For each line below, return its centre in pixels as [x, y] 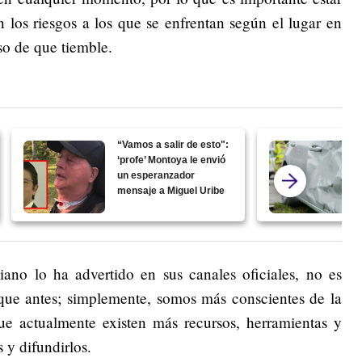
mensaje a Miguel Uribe [171, 190]
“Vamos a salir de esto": [173, 144]
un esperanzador [156, 175]
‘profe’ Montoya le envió [172, 160]
